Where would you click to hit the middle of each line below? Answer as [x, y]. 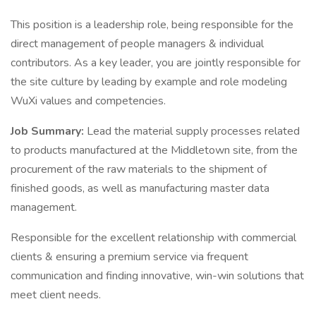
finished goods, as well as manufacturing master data [140, 188]
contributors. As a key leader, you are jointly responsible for [156, 63]
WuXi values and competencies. [88, 101]
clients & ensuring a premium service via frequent [129, 257]
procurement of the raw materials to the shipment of [139, 169]
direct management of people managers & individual [137, 44]
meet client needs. [56, 295]
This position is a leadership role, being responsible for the [152, 25]
